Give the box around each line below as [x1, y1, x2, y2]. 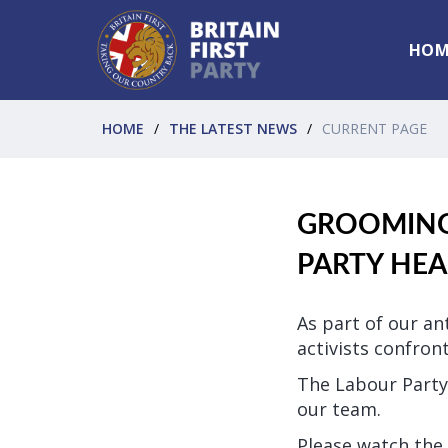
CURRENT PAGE [322, 119, 427, 138]
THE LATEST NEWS [169, 119, 297, 138]
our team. [297, 396, 381, 421]
